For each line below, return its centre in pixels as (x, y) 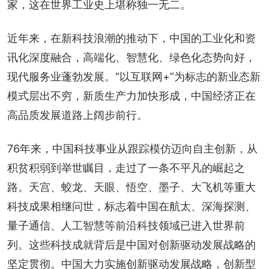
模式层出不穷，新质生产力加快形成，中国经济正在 (131, 95)
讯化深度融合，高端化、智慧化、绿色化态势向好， (131, 57)
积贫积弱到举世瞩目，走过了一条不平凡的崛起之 (126, 168)
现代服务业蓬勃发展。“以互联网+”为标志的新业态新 (134, 76)
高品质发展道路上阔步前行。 (77, 115)
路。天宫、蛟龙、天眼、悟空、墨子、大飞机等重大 (131, 187)
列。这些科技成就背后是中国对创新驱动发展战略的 (131, 244)
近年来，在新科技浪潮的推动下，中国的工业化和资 (131, 38)
